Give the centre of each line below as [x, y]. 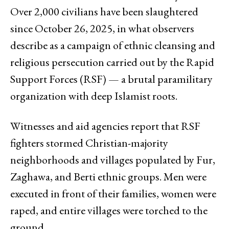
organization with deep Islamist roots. [94, 96]
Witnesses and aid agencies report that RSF [105, 126]
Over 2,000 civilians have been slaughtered [104, 11]
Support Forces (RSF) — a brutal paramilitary [111, 79]
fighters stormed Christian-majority [89, 143]
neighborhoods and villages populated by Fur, [113, 159]
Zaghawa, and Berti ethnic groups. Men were [108, 176]
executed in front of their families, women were [113, 193]
